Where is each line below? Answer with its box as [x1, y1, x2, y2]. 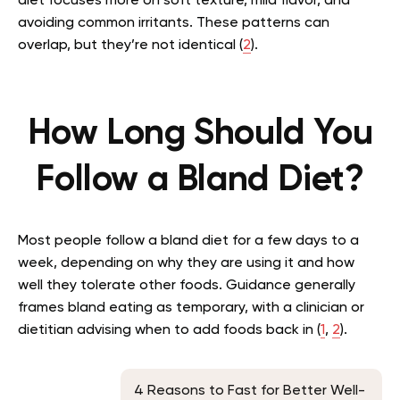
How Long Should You [27, 116, 373, 152]
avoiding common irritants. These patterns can [18, 16, 329, 30]
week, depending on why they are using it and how [18, 256, 354, 271]
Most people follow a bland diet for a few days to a [18, 234, 359, 248]
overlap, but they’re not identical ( [18, 38, 243, 53]
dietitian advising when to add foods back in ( [18, 323, 321, 337]
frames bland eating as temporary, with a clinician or [18, 301, 364, 315]
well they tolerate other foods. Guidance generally [18, 279, 355, 293]
